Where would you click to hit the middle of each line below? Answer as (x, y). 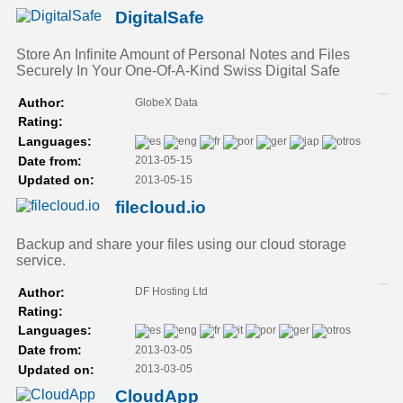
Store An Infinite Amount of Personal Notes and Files (183, 55)
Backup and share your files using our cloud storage (181, 244)
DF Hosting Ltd (171, 292)
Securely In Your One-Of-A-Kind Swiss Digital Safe (178, 71)
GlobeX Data (166, 102)
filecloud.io (161, 207)
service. (41, 260)
